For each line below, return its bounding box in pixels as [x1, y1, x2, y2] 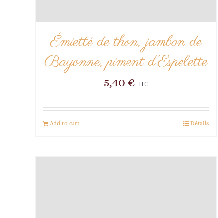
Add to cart [50, 119, 80, 127]
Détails [190, 119, 209, 127]
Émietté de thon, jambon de [50, 31, 202, 53]
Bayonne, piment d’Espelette [44, 51, 208, 73]
